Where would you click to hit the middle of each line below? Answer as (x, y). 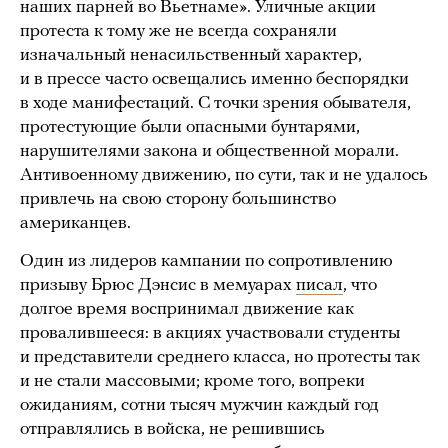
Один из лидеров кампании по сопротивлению (206, 262)
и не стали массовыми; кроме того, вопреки (192, 382)
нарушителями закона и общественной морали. (209, 152)
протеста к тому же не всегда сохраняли (178, 32)
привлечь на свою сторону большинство (178, 200)
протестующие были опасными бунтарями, (190, 128)
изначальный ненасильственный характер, (191, 56)
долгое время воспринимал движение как (187, 310)
